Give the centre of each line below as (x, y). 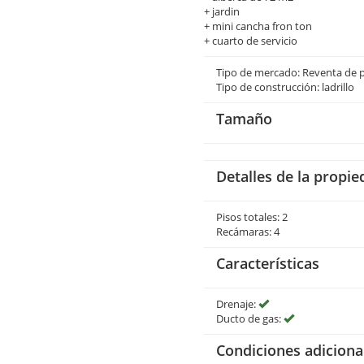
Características (268, 263)
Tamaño (244, 119)
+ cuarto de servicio (251, 41)
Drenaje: (237, 304)
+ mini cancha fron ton (258, 26)
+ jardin (222, 11)
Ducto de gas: (250, 318)
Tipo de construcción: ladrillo (285, 87)
